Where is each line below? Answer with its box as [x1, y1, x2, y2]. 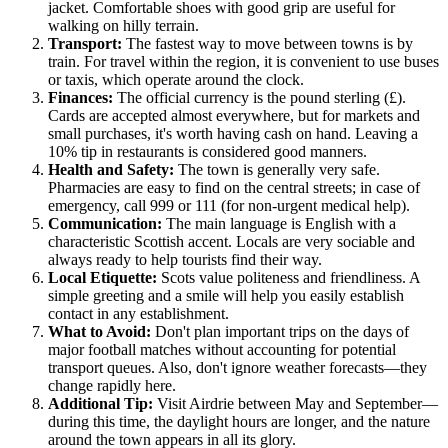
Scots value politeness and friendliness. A [157, 268, 420, 286]
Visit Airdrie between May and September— [153, 394, 438, 412]
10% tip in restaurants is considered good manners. [48, 142, 367, 160]
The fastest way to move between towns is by [122, 34, 413, 52]
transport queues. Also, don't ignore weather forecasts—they [48, 358, 427, 376]
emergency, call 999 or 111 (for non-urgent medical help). [48, 196, 410, 214]
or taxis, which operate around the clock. [48, 70, 304, 88]
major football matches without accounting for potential [48, 340, 396, 358]
